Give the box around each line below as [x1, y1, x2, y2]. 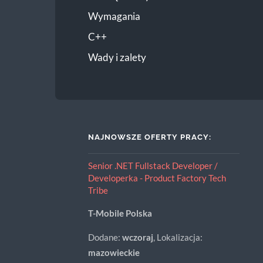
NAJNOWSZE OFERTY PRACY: [87, 132, 211, 141]
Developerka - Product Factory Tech [87, 172, 226, 183]
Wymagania [87, 9, 140, 22]
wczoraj [122, 232, 153, 243]
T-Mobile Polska [87, 207, 152, 218]
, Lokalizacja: [153, 232, 203, 243]
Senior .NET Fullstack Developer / [87, 160, 218, 171]
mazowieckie [87, 247, 140, 258]
